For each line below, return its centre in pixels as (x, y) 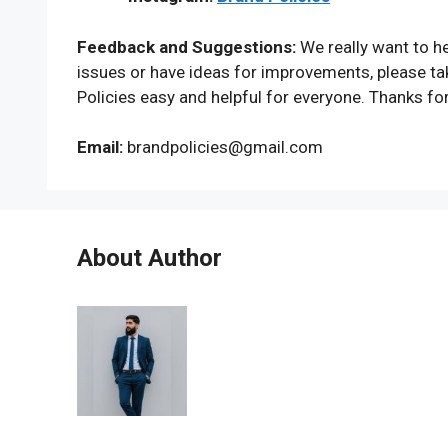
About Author (149, 258)
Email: (100, 147)
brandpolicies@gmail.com (225, 147)
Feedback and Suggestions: (186, 46)
